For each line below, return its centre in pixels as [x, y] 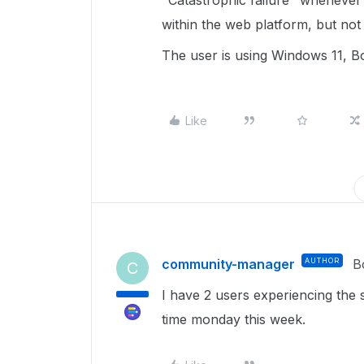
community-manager [228, 264]
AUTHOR [322, 260]
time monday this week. [236, 319]
